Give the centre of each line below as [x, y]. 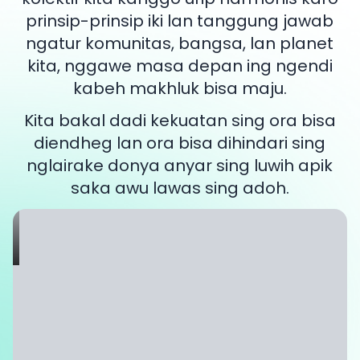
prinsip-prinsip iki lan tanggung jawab [180, 21]
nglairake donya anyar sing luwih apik [180, 166]
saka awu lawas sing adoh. [180, 188]
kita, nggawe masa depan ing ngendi [180, 66]
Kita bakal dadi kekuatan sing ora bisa [180, 121]
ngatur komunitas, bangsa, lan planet [180, 43]
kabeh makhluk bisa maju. [180, 88]
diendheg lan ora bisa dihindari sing [180, 143]
